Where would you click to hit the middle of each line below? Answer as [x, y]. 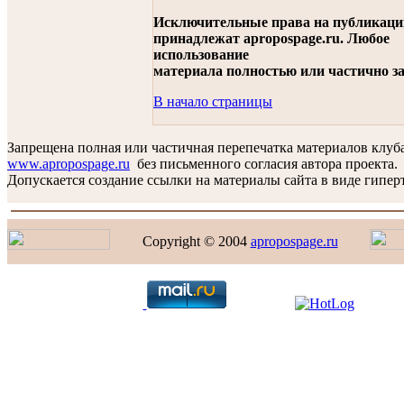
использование [201, 55]
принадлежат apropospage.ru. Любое [271, 38]
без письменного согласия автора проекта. [264, 164]
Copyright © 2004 [196, 241]
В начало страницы [213, 101]
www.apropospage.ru [69, 164]
